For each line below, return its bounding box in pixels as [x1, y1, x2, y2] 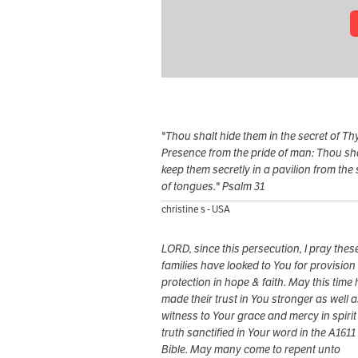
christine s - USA [161, 203, 230, 216]
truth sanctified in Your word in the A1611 [161, 325, 356, 340]
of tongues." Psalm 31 [161, 179, 265, 194]
